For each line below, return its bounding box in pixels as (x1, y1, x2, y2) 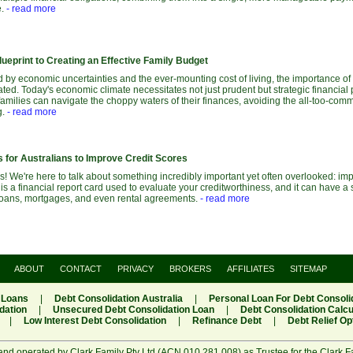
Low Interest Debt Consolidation (23, 315, 166, 327)
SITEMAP (290, 264, 327, 274)
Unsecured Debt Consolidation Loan (53, 304, 214, 316)
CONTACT (60, 264, 102, 274)
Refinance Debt (191, 315, 262, 327)
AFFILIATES (227, 264, 274, 274)
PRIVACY (117, 264, 154, 274)
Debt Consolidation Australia (54, 293, 183, 305)
